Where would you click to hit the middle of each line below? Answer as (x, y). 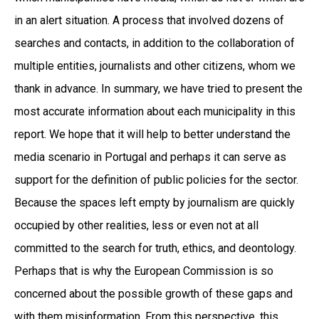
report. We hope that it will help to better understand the (152, 134)
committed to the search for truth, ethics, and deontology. (155, 248)
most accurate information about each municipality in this (155, 111)
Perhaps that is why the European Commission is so (144, 271)
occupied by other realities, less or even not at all (136, 225)
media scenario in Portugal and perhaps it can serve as (150, 157)
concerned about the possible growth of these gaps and (153, 293)
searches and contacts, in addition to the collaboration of (155, 43)
